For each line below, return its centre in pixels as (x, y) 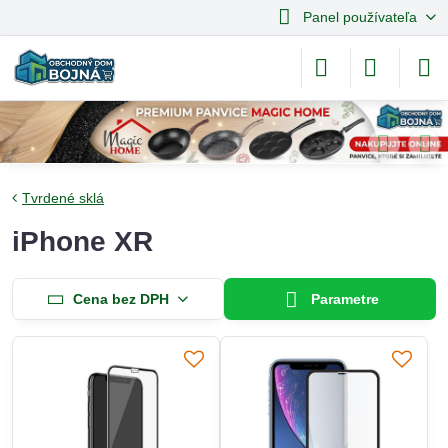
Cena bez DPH (120, 298)
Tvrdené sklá (63, 198)
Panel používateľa (359, 17)
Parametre (343, 299)
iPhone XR (82, 241)
